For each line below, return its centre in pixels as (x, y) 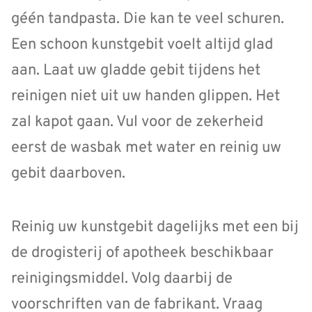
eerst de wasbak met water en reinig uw (146, 148)
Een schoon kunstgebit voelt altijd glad (142, 45)
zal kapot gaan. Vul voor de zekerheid (137, 123)
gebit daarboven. (68, 174)
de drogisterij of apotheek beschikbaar (142, 253)
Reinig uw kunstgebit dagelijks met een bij (155, 227)
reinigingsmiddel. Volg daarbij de (122, 279)
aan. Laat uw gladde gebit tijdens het (136, 71)
